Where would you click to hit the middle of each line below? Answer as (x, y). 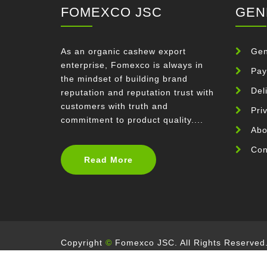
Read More (108, 160)
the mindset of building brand (124, 79)
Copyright (83, 243)
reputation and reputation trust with (137, 93)
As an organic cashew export (123, 52)
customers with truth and (114, 106)
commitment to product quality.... (132, 120)
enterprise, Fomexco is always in (132, 65)
